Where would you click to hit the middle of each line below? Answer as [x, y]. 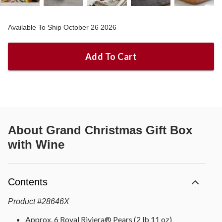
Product [22, 201]
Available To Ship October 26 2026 [62, 27]
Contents [28, 182]
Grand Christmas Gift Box [119, 130]
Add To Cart [111, 56]
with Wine [36, 144]
